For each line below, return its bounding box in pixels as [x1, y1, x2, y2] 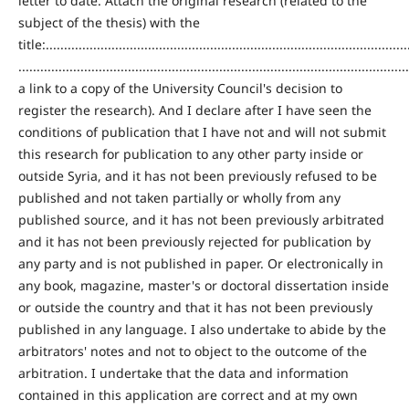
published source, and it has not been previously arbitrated [17, 211, 384, 228]
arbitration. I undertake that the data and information [17, 364, 349, 382]
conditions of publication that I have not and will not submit [17, 123, 386, 141]
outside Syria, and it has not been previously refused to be [17, 167, 377, 184]
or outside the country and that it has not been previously [17, 299, 372, 316]
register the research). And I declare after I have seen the [17, 101, 372, 119]
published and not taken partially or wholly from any [17, 189, 341, 206]
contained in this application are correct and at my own [17, 386, 358, 404]
